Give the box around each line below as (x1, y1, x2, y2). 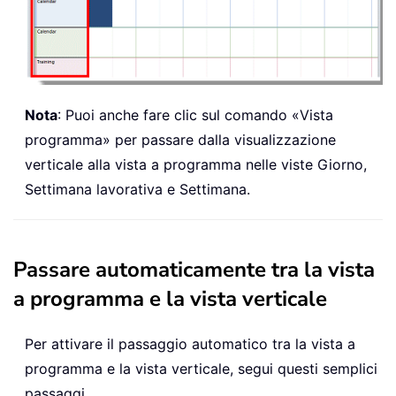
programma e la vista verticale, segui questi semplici (25, 359, 377, 377)
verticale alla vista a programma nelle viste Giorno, (25, 155, 367, 173)
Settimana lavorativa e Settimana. (25, 179, 250, 198)
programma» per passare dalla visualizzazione (25, 130, 336, 148)
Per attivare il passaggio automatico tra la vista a (25, 334, 355, 353)
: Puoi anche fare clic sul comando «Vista (57, 105, 333, 124)
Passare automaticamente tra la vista (13, 255, 375, 284)
